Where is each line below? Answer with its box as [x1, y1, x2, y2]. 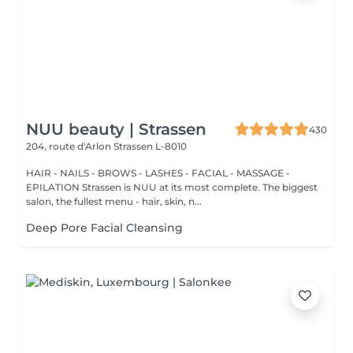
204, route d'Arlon [26, 140, 113, 152]
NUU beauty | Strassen [26, 120, 206, 139]
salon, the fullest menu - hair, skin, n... [26, 195, 202, 207]
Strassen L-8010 [113, 140, 187, 152]
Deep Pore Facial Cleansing [26, 221, 183, 235]
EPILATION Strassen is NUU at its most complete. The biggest [26, 181, 318, 193]
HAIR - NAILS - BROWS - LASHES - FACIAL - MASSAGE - [26, 167, 290, 179]
